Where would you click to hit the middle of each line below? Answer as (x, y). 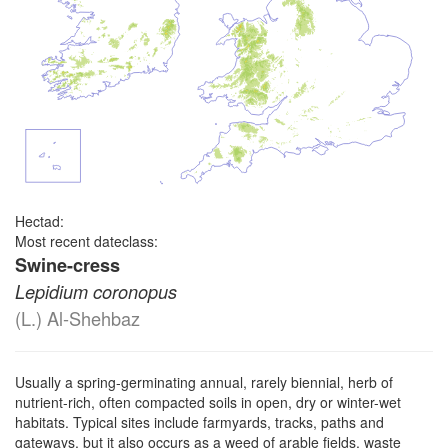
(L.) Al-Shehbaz (77, 317)
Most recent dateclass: (86, 240)
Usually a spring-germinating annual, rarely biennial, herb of (204, 381)
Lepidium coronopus (96, 291)
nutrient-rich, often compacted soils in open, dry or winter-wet (208, 401)
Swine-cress (67, 264)
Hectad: (39, 220)
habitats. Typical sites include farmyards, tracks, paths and (199, 421)
